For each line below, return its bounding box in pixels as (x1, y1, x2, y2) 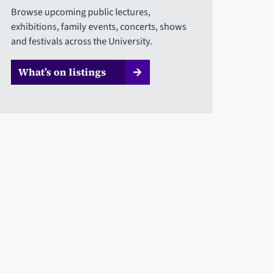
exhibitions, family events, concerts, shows (11, 19, 187, 34)
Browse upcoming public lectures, (11, 4, 151, 19)
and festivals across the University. (11, 34, 153, 48)
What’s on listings (18, 65, 107, 79)
